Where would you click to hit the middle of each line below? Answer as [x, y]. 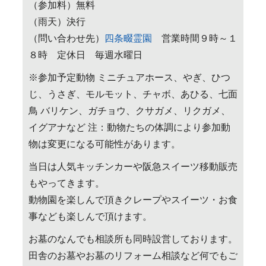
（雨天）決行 [57, 22]
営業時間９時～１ [194, 39]
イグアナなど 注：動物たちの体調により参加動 [129, 128]
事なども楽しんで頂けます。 [90, 217]
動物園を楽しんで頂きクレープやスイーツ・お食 [133, 200]
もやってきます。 [66, 183]
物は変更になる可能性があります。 [104, 144]
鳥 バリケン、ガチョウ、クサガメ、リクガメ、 [129, 111]
